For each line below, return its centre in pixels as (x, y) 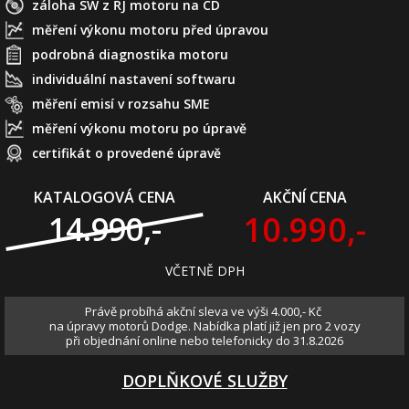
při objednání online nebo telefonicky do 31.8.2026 (204, 341)
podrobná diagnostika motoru (130, 55)
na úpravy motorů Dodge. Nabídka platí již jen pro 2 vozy (204, 326)
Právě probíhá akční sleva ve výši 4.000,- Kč (204, 312)
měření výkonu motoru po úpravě (139, 129)
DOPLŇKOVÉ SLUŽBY (204, 381)
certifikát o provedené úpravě (126, 153)
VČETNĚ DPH (204, 271)
